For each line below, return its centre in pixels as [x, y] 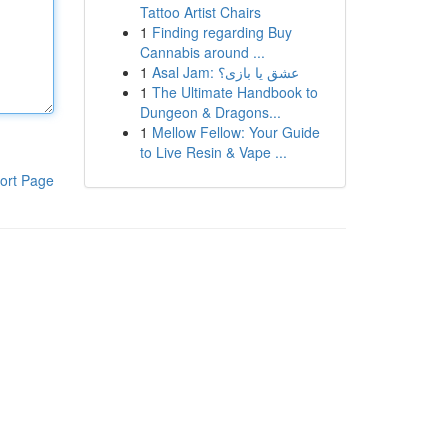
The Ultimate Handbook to [234, 92]
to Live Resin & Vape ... [213, 152]
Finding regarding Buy [221, 32]
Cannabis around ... [202, 52]
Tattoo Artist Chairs [200, 12]
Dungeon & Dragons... [210, 112]
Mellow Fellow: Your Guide [235, 132]
